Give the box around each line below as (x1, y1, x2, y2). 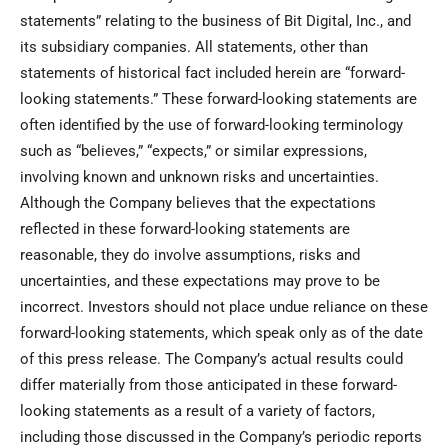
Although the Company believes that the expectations (20, 194, 376, 213)
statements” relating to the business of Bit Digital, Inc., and (20, 12, 411, 31)
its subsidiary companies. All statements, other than (20, 38, 368, 57)
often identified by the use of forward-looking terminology (20, 116, 403, 135)
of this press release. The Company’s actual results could (20, 350, 403, 369)
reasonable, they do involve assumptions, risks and (20, 246, 360, 265)
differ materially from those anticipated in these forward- (20, 376, 397, 395)
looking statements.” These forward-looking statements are (20, 90, 417, 109)
